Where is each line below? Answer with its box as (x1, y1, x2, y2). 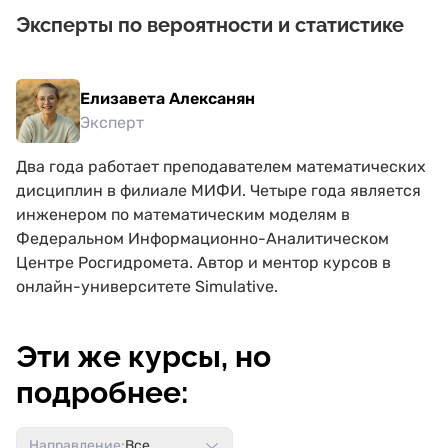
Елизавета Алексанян (80, 89, 255, 108)
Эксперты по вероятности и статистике (16, 13, 404, 37)
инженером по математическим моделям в (16, 205, 350, 224)
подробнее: (16, 375, 188, 410)
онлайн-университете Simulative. (16, 277, 278, 296)
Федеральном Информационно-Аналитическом (16, 229, 389, 248)
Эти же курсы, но (16, 339, 271, 374)
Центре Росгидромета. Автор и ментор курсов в (16, 253, 391, 272)
